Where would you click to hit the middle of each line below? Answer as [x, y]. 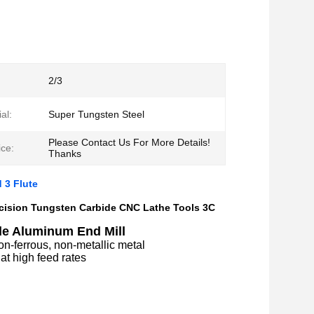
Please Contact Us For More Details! [129, 142]
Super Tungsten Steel [96, 114]
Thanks [65, 153]
